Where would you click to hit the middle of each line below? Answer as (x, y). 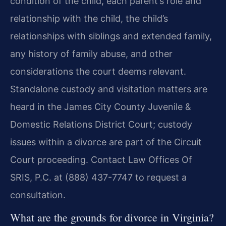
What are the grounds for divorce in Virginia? (112, 217)
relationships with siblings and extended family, (111, 36)
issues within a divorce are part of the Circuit (106, 142)
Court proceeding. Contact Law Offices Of (101, 160)
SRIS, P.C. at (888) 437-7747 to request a (98, 178)
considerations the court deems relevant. (98, 72)
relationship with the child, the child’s (89, 19)
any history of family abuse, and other (91, 54)
